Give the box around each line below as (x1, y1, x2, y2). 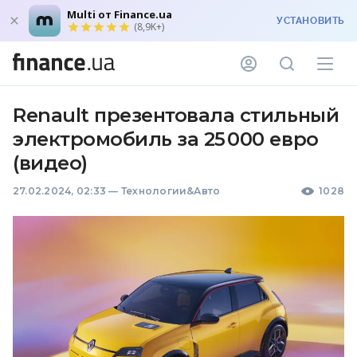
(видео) (13, 151, 88, 175)
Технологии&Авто (120, 185, 221, 197)
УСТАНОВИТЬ (277, 15, 344, 26)
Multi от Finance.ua (67, 7, 172, 22)
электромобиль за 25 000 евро (13, 127, 319, 151)
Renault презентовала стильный (13, 104, 339, 127)
